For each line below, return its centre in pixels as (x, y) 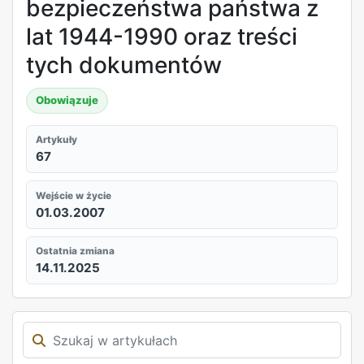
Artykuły (57, 140)
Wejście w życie (74, 195)
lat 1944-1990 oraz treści (162, 36)
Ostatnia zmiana (76, 251)
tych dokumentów (124, 65)
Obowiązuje (67, 100)
